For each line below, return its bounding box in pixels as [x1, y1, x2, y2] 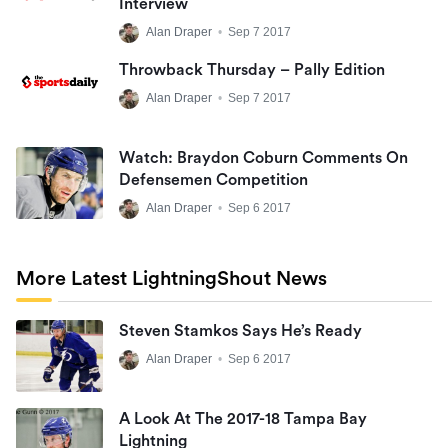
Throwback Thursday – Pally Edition [119, 62, 385, 78]
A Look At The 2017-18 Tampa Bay [119, 411, 367, 427]
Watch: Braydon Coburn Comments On [119, 150, 408, 166]
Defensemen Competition [119, 172, 308, 188]
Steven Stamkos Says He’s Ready [119, 323, 362, 339]
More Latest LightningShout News [16, 269, 327, 289]
